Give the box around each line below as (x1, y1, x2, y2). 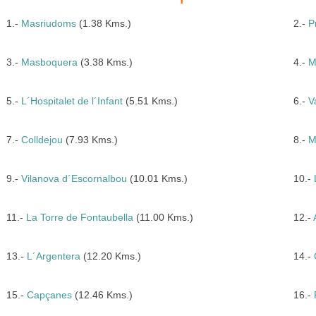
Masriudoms (20, 18, 76, 29)
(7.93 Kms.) (62, 134, 118, 145)
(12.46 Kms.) (71, 289, 133, 300)
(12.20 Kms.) (80, 250, 141, 262)
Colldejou (20, 134, 63, 145)
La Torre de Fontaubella (25, 212, 133, 223)
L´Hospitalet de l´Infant (20, 95, 123, 107)
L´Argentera (26, 250, 80, 262)
